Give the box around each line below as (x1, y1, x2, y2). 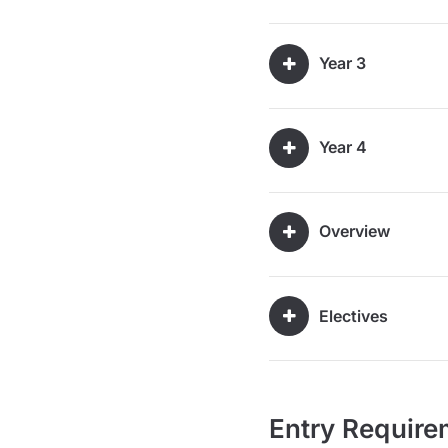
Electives (318, 305, 389, 326)
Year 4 (318, 137, 368, 158)
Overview (318, 221, 391, 242)
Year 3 (318, 53, 367, 74)
